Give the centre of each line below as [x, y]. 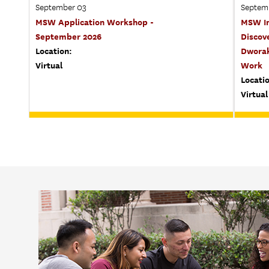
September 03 [61, 8]
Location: [54, 50]
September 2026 [68, 36]
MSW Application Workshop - [95, 22]
